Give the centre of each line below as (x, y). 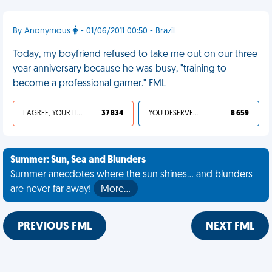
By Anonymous (43, 31)
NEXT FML (230, 227)
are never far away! (52, 189)
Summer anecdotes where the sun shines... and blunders (131, 175)
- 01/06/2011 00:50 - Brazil (127, 31)
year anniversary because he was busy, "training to (120, 69)
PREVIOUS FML (55, 227)
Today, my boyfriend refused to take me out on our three (135, 55)
